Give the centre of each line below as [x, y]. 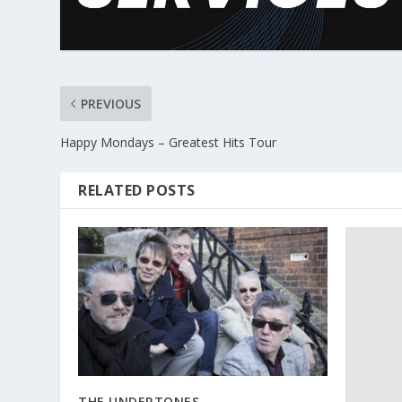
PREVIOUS [111, 104]
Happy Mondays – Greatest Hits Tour [169, 143]
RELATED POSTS [137, 191]
